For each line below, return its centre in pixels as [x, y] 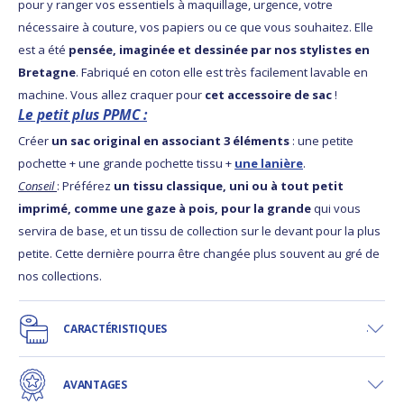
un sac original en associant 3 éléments [170, 140]
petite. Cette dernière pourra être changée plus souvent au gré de [199, 253]
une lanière [269, 163]
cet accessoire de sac [268, 94]
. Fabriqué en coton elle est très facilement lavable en [222, 72]
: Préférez [85, 185]
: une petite [321, 140]
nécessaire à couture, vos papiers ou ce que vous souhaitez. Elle [196, 27]
